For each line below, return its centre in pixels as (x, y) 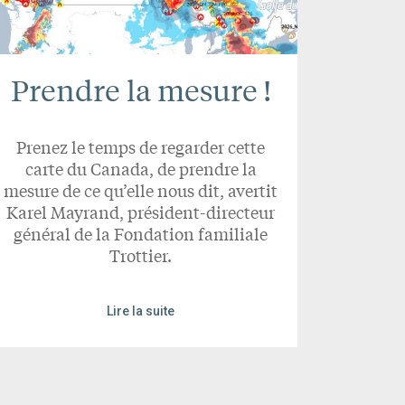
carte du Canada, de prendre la (141, 169)
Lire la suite (141, 311)
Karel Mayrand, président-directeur (141, 212)
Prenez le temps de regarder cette (141, 147)
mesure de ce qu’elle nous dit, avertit (141, 190)
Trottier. (141, 255)
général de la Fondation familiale (141, 234)
